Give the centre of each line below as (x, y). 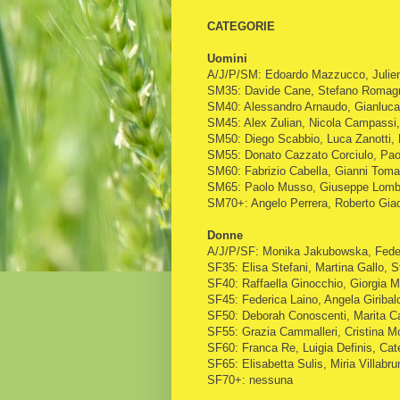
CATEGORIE (241, 26)
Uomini (227, 58)
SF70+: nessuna (250, 379)
